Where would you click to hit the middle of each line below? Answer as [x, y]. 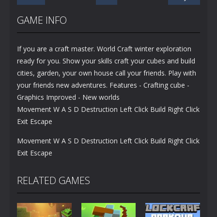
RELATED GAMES [54, 181]
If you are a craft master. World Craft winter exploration [104, 49]
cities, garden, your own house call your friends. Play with [107, 73]
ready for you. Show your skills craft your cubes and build [106, 61]
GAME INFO [42, 20]
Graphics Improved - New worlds [68, 97]
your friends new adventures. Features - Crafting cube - [103, 85]
